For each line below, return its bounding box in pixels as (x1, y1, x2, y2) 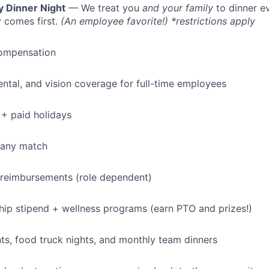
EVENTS (97, 49, 154, 67)
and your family (142, 2, 213, 14)
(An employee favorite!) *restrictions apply (61, 15, 255, 28)
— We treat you (65, 2, 142, 14)
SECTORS (92, 95, 159, 112)
